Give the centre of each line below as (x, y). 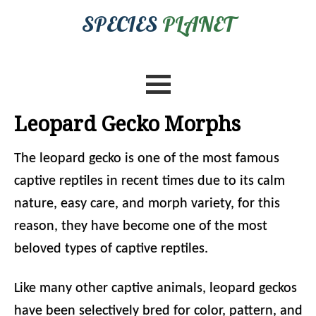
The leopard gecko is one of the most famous (147, 159)
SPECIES (122, 24)
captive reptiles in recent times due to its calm (150, 181)
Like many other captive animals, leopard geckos (156, 288)
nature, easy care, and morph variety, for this (147, 204)
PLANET (198, 24)
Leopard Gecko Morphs (127, 124)
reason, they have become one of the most (141, 226)
